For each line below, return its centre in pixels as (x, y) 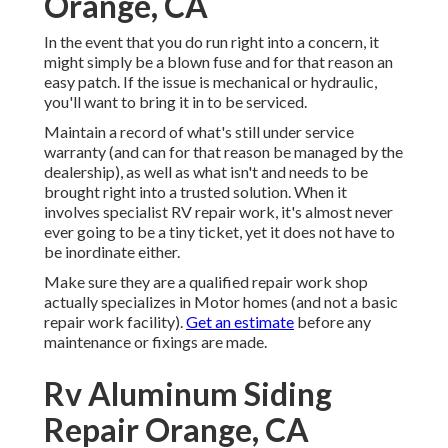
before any (332, 322)
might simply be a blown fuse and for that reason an (218, 62)
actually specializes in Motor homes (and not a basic (221, 302)
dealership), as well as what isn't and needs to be (206, 172)
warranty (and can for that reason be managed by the (223, 152)
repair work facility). (115, 322)
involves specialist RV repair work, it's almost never (218, 212)
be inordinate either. (112, 252)
